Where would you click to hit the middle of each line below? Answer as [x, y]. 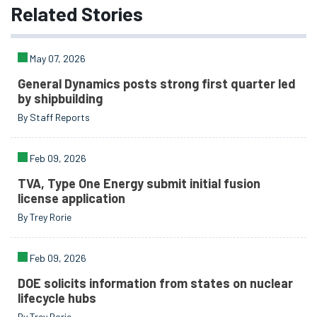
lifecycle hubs [57, 298]
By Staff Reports [54, 117]
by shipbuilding [60, 98]
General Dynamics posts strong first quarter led [157, 83]
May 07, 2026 [57, 59]
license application [72, 198]
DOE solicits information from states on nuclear [156, 283]
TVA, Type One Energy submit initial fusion [139, 183]
